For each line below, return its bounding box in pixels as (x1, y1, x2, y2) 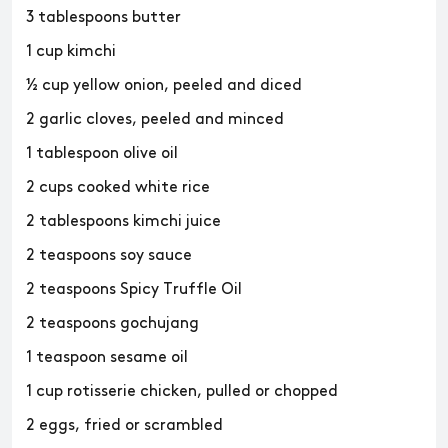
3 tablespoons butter (26, 10, 181, 25)
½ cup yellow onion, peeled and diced (26, 78, 302, 93)
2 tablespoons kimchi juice (26, 214, 221, 229)
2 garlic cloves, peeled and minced (26, 112, 284, 127)
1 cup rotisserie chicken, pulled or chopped (26, 384, 338, 399)
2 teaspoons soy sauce (26, 248, 192, 263)
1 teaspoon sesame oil (26, 350, 188, 365)
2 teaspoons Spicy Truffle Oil (26, 282, 242, 297)
